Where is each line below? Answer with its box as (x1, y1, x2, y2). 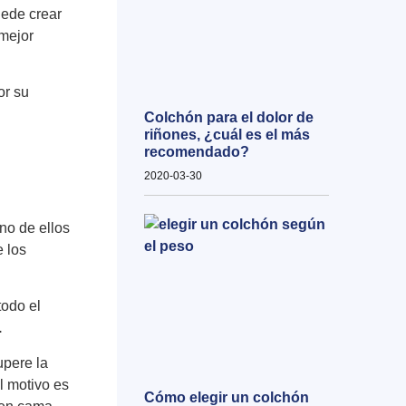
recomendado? (143, 144, 249, 160)
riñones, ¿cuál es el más (143, 127, 310, 143)
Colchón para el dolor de (143, 110, 314, 126)
